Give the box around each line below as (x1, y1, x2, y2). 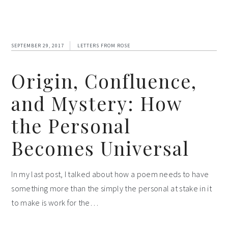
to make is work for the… (11, 197, 99, 208)
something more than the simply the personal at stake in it (11, 183, 212, 194)
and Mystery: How (11, 91, 182, 116)
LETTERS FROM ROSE (77, 42, 131, 49)
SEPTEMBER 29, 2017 (11, 42, 65, 49)
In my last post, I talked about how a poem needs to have (11, 169, 209, 180)
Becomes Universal (11, 135, 190, 161)
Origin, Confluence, (11, 68, 197, 94)
